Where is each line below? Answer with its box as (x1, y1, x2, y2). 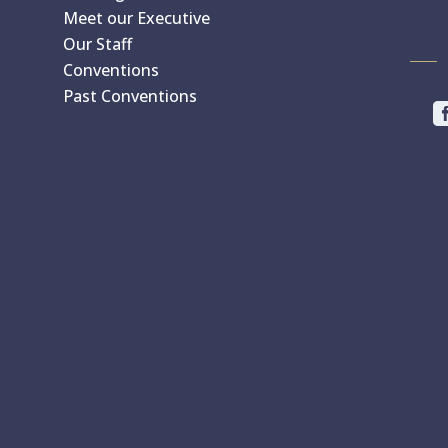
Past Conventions (63, 84, 198, 107)
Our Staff (63, 32, 133, 55)
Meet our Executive (63, 6, 211, 29)
